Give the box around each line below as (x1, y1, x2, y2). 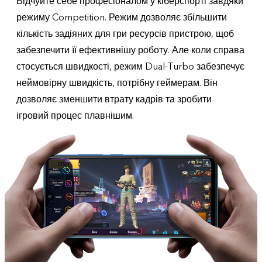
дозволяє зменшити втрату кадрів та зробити (16, 93, 212, 106)
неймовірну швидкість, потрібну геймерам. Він (16, 77, 218, 89)
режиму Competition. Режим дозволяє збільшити (16, 11, 227, 24)
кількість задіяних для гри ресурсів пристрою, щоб (16, 27, 234, 40)
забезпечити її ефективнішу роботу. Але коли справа (16, 44, 244, 57)
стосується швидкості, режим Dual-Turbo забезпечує (16, 60, 244, 73)
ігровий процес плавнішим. (16, 109, 134, 122)
